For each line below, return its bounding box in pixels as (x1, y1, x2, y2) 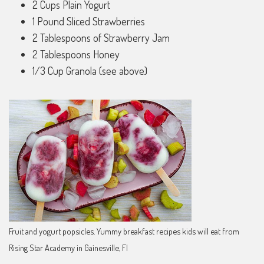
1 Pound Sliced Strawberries (32, 14, 145, 28)
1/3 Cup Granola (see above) (32, 64, 147, 77)
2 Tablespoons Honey (32, 47, 120, 61)
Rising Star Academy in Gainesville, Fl (9, 242, 128, 253)
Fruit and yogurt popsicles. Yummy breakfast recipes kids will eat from (9, 226, 239, 237)
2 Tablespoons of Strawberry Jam (32, 31, 170, 44)
